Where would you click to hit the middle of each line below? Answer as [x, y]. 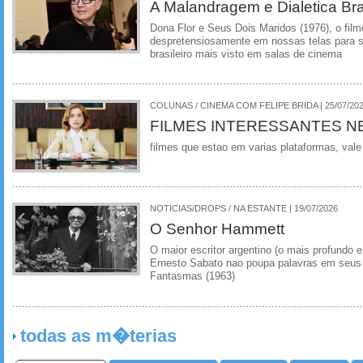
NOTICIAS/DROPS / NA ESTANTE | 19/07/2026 [244, 209]
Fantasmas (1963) [192, 277]
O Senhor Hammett [217, 229]
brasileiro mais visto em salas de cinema [246, 54]
